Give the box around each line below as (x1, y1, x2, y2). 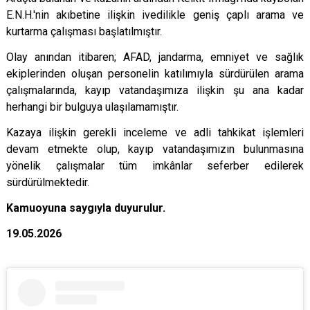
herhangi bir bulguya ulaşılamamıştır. (6, 100, 179, 113)
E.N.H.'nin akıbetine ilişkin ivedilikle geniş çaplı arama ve (6, 8, 304, 21)
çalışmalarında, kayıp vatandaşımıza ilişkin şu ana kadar (6, 84, 304, 97)
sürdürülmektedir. (6, 176, 89, 189)
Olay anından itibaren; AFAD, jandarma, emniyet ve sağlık (6, 51, 304, 64)
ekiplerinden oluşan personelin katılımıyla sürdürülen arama (6, 67, 304, 80)
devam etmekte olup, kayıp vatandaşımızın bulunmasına (6, 143, 304, 156)
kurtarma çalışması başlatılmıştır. (6, 25, 162, 38)
